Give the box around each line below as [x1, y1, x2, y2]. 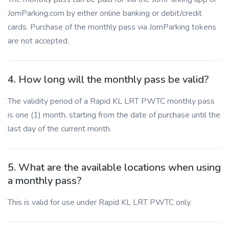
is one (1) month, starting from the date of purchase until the [8, 109, 220, 121]
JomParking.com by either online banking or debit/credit [8, 8, 202, 19]
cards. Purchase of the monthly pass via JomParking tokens [8, 21, 216, 33]
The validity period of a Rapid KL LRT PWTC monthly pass [8, 96, 215, 107]
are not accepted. [8, 35, 69, 47]
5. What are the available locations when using [8, 161, 221, 174]
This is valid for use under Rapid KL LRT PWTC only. [8, 197, 192, 208]
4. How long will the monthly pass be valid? [8, 73, 209, 86]
